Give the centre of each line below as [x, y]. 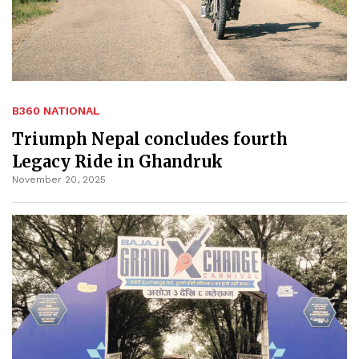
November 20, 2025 [59, 179]
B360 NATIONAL [56, 110]
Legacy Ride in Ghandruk [117, 161]
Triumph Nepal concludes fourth [150, 139]
